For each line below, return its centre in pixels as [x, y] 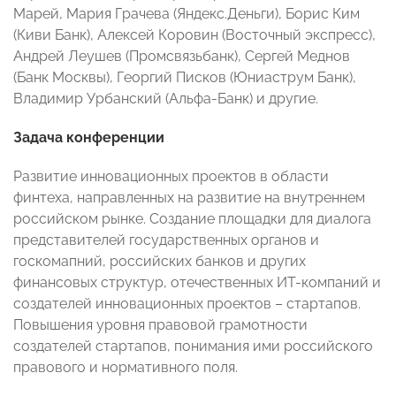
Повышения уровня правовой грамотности [160, 324]
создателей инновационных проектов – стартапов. [187, 303]
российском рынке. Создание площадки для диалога [192, 218]
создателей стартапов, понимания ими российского [193, 346]
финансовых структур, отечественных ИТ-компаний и [197, 282]
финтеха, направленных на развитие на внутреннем [189, 197]
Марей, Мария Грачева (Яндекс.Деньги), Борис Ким [187, 13]
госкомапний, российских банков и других [160, 261]
